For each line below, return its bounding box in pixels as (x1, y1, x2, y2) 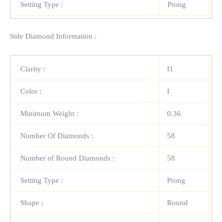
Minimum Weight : (20, 109, 78, 117)
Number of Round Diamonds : (20, 154, 114, 162)
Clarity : (20, 64, 45, 73)
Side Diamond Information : (10, 32, 97, 40)
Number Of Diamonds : (20, 131, 93, 140)
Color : (20, 87, 42, 95)
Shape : (20, 198, 43, 207)
